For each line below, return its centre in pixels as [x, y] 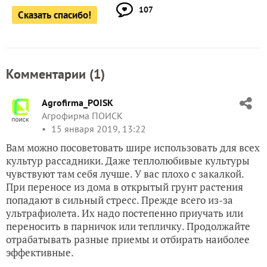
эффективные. [40, 252]
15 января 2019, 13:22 [97, 129]
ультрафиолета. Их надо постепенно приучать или [125, 213]
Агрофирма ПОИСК [82, 116]
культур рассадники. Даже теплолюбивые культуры [128, 161]
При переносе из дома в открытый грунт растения [125, 187]
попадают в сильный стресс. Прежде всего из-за [119, 200]
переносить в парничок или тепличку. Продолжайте [128, 226]
